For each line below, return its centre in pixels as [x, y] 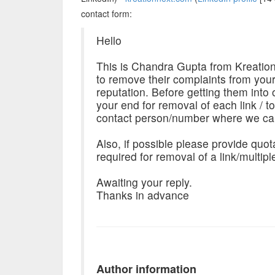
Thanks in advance [143, 195]
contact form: [107, 14]
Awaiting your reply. [144, 182]
